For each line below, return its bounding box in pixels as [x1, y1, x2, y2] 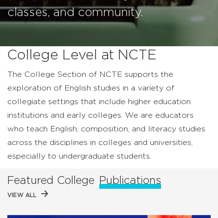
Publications [99, 175, 161, 186]
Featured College [7, 175, 98, 186]
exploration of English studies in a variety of [7, 84, 174, 92]
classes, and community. [7, 7, 143, 18]
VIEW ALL [7, 192, 36, 198]
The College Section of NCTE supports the [7, 71, 173, 78]
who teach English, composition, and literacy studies [7, 125, 205, 133]
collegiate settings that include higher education [7, 98, 191, 106]
